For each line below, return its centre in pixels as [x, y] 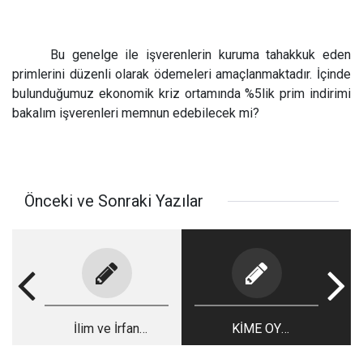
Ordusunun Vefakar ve [107, 348]
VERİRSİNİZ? [256, 348]
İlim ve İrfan [107, 329]
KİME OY [256, 329]
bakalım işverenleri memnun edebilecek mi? [136, 113]
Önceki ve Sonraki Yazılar [114, 201]
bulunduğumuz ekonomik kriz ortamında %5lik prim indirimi [181, 94]
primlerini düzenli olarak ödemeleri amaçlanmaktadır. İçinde [181, 74]
